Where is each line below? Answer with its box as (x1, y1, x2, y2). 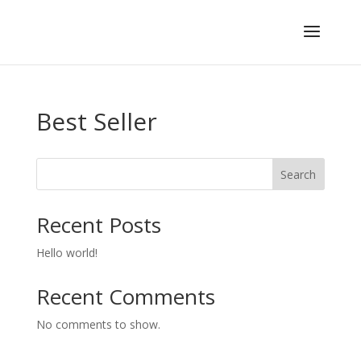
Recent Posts (35, 210, 161, 239)
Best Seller (35, 105, 157, 138)
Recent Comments (35, 282, 215, 311)
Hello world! (35, 245, 98, 260)
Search (280, 166, 317, 182)
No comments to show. (35, 317, 160, 332)
